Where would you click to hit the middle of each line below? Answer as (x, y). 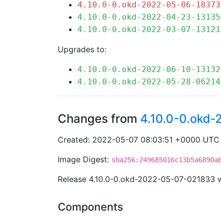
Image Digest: (85, 159)
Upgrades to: (82, 49)
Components (91, 207)
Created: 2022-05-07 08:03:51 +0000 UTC (139, 140)
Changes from (99, 119)
